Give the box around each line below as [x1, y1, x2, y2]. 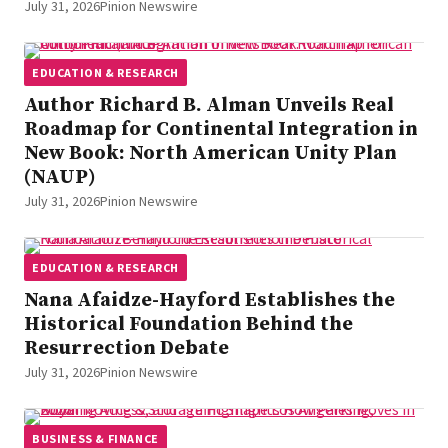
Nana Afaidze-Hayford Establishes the [24, 287, 395, 313]
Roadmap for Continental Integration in [24, 116, 418, 142]
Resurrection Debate [24, 335, 229, 361]
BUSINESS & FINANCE [32, 430, 159, 446]
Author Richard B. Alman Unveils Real [24, 92, 394, 118]
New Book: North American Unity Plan [24, 140, 397, 166]
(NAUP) [24, 164, 96, 190]
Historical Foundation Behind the [24, 311, 353, 337]
